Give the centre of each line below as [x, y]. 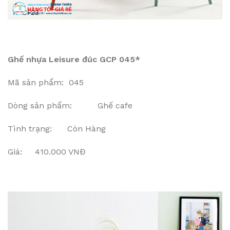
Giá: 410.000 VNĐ [47, 152]
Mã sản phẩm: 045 [46, 83]
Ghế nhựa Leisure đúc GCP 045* [74, 60]
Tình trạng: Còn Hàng [57, 129]
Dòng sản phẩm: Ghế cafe [70, 106]
